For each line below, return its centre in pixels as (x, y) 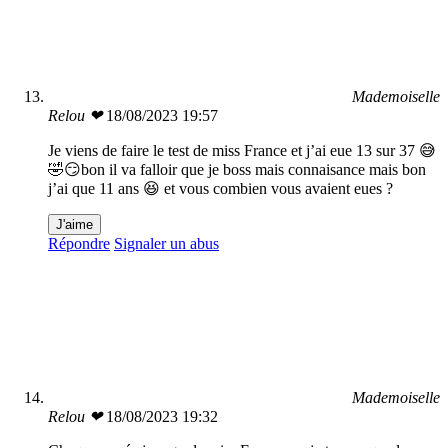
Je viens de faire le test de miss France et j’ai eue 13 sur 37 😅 (242, 151)
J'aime (74, 225)
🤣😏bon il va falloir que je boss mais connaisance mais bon (237, 170)
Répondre (79, 244)
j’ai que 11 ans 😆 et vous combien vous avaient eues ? (220, 189)
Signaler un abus (166, 244)
